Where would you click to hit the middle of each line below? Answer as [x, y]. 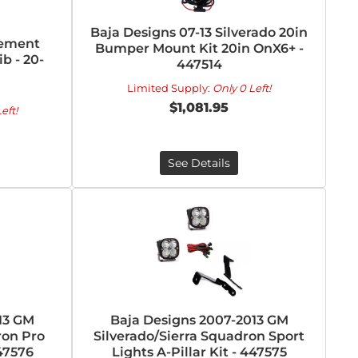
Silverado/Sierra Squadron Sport [199, 336]
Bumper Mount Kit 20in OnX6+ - [199, 48]
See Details [199, 163]
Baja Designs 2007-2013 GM [199, 320]
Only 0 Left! [242, 88]
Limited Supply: [170, 88]
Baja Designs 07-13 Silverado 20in [199, 32]
